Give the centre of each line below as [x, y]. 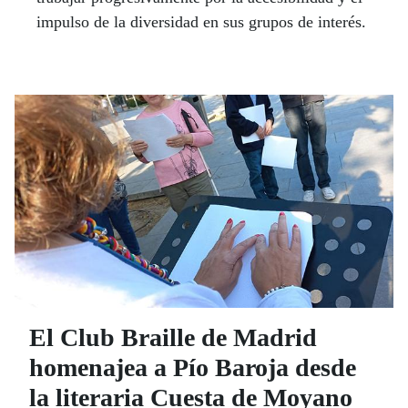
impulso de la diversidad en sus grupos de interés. [201, 21]
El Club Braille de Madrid [173, 337]
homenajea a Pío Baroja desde [193, 367]
